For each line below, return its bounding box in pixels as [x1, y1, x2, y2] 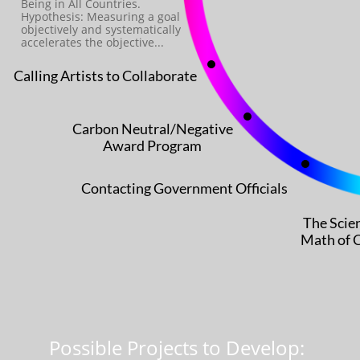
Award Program [103, 136, 202, 154]
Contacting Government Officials [81, 179, 288, 197]
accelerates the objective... [21, 35, 164, 50]
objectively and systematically [21, 22, 181, 37]
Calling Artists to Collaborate [14, 67, 197, 84]
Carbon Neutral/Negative [72, 119, 233, 137]
